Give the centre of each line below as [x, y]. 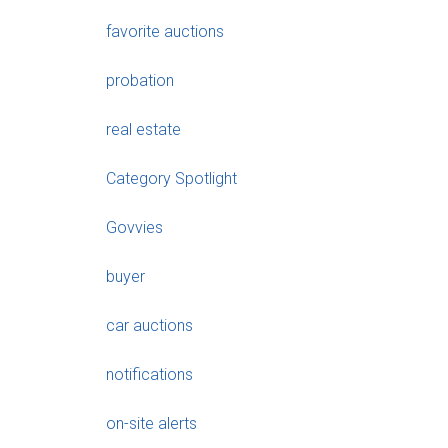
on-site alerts [151, 423]
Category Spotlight [171, 178]
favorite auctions [165, 31]
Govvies [134, 227]
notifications [149, 374]
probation [140, 80]
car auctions [149, 325]
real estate [143, 129]
